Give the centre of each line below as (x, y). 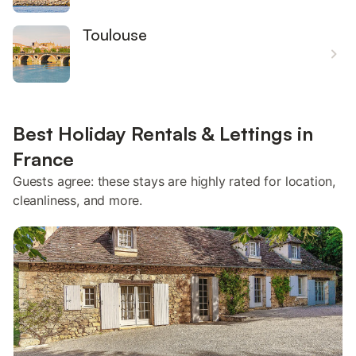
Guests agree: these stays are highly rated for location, (174, 181)
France (43, 159)
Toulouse (115, 35)
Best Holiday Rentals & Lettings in (163, 133)
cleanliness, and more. (78, 200)
